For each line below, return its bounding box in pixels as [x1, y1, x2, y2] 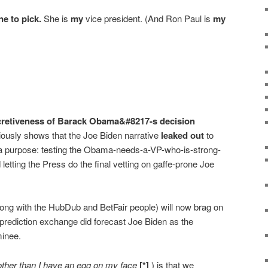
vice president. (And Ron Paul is [83, 11, 213, 25]
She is [41, 11, 71, 25]
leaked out [161, 129, 204, 142]
